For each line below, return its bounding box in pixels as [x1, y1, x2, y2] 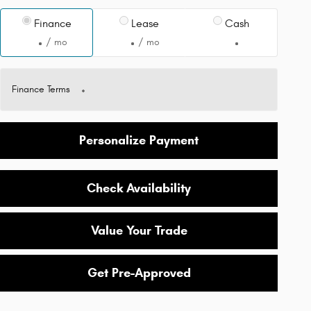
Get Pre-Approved [87, 265, 191, 281]
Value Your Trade [90, 222, 187, 238]
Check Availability [87, 180, 191, 196]
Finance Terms [12, 83, 70, 95]
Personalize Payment [79, 132, 199, 148]
